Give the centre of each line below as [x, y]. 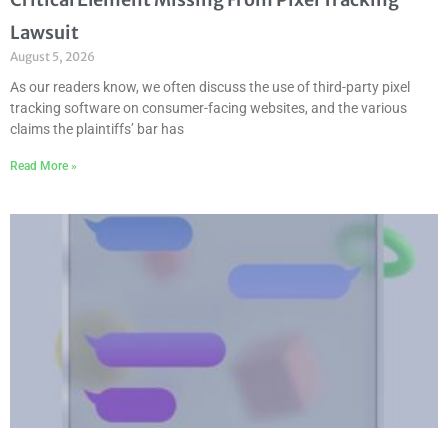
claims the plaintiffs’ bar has [97, 129]
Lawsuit [44, 33]
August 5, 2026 [52, 57]
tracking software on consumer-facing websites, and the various [208, 108]
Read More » [43, 166]
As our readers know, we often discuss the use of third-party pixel [210, 87]
